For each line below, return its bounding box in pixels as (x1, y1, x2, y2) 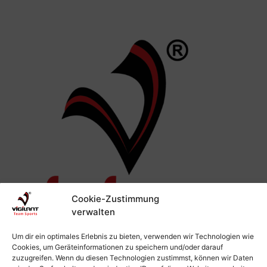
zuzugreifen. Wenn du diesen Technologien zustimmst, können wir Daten (12, 253, 253, 262)
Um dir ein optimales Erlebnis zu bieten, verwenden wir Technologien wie (12, 232, 254, 241)
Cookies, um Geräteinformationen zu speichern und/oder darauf (12, 243, 223, 252)
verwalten (72, 206, 115, 218)
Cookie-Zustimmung (72, 193, 159, 204)
